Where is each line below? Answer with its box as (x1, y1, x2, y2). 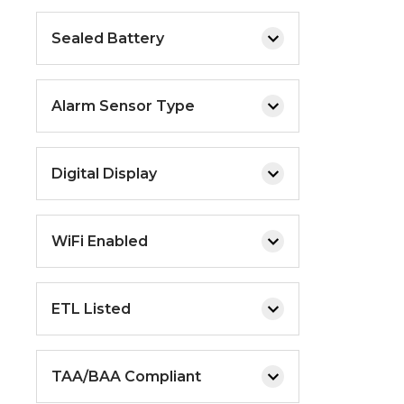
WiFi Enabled (51, 232, 148, 250)
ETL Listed (51, 299, 131, 317)
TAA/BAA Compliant (51, 367, 201, 385)
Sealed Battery (51, 29, 164, 47)
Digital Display (51, 164, 157, 182)
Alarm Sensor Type (51, 96, 195, 115)
